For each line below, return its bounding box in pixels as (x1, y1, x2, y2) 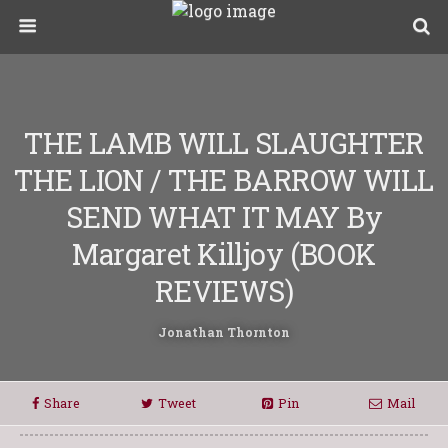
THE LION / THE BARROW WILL (14, 161, 434, 199)
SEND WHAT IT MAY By (65, 198, 383, 236)
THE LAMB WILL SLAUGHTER (24, 124, 424, 162)
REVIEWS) (154, 272, 294, 310)
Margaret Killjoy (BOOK (72, 235, 376, 273)
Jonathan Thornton (158, 324, 290, 340)
